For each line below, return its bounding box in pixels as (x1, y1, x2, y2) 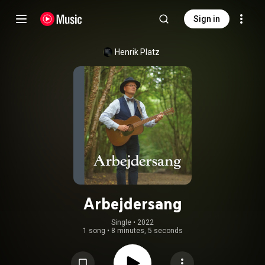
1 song (82, 227, 105, 235)
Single (111, 218, 131, 227)
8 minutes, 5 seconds (111, 227, 183, 235)
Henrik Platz (115, 47, 160, 57)
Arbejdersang (83, 193, 182, 214)
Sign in (193, 14, 220, 24)
